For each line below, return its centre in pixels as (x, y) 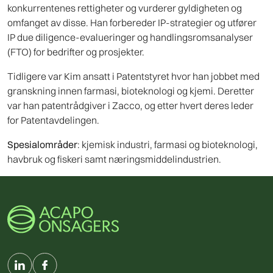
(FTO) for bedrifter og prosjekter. (76, 52)
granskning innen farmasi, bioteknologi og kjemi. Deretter (131, 91)
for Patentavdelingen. (53, 120)
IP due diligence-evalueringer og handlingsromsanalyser (130, 37)
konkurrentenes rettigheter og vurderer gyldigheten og (125, 8)
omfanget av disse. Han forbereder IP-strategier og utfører (132, 23)
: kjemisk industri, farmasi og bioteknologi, (168, 145)
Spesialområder (42, 145)
